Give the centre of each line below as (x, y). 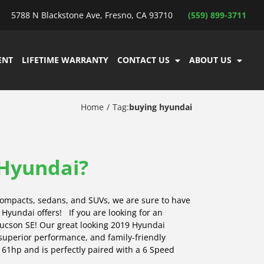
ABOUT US (210, 60)
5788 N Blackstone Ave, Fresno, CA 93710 (92, 15)
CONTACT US (143, 60)
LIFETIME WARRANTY (65, 60)
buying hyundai (161, 107)
